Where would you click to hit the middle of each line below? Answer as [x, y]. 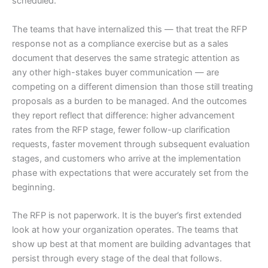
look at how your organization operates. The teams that [125, 230]
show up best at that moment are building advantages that [131, 244]
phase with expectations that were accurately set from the [130, 173]
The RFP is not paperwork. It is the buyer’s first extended [127, 216]
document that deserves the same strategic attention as [126, 58]
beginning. [33, 187]
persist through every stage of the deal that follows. [117, 259]
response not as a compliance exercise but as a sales [120, 43]
